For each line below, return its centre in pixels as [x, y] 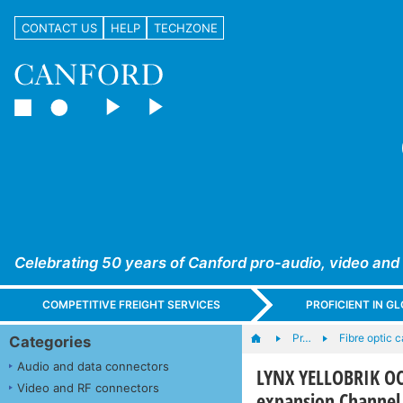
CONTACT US [59, 27]
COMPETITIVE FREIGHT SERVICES [132, 305]
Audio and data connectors [93, 366]
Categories [50, 341]
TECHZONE [185, 27]
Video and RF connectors [88, 387]
